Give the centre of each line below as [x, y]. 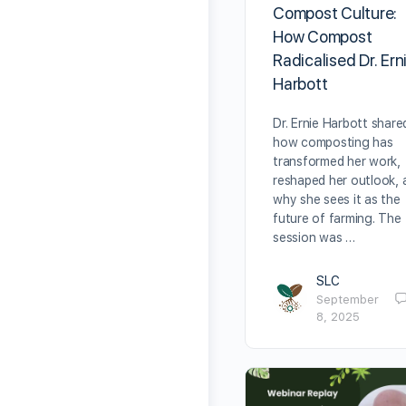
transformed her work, [337, 161]
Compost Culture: [335, 13]
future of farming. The [337, 218]
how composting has [333, 142]
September [348, 299]
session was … [314, 237]
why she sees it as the [337, 199]
